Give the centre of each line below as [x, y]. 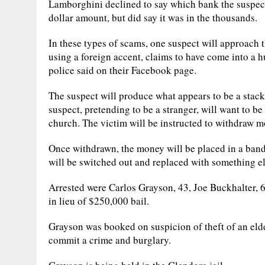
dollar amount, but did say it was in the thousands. [153, 17]
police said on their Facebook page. [122, 70]
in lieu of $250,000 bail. [99, 201]
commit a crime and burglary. [110, 240]
